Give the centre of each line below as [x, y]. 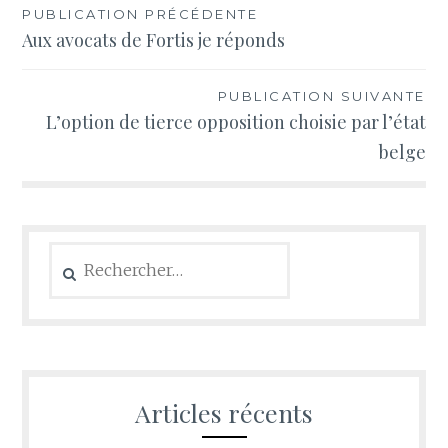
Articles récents [224, 413]
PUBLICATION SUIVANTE [321, 95]
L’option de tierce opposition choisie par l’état [235, 121]
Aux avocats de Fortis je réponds [154, 40]
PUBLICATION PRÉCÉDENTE [140, 14]
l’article [68, 92]
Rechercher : [91, 252]
